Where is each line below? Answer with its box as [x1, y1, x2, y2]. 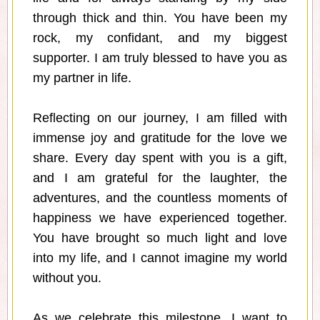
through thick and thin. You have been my [33, 11, 287, 26]
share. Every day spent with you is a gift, [33, 151, 287, 166]
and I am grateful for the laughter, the [33, 171, 287, 186]
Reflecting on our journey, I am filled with [33, 111, 287, 126]
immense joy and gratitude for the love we [33, 131, 287, 146]
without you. [33, 271, 101, 286]
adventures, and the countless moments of [33, 191, 287, 206]
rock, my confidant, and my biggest [33, 31, 287, 46]
